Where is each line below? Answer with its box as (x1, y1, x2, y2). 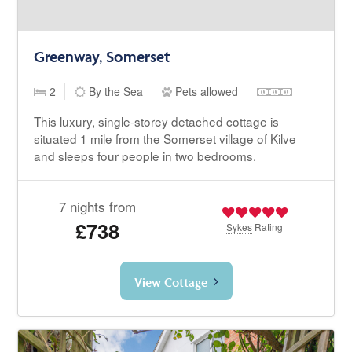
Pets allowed (172, 82, 239, 99)
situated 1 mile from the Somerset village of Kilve (34, 129, 297, 147)
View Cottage (134, 273, 207, 290)
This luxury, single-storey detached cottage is (34, 112, 280, 130)
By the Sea (86, 82, 144, 99)
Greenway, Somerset (34, 46, 171, 66)
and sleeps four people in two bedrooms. (34, 146, 257, 164)
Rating (252, 219, 284, 233)
